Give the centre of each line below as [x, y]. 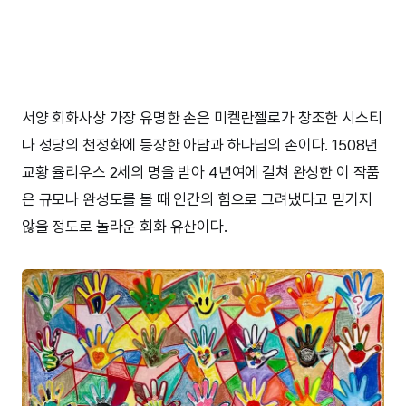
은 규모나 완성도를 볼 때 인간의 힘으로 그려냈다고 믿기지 [197, 200]
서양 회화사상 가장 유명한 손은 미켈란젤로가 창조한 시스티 [202, 118]
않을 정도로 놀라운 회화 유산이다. [125, 227]
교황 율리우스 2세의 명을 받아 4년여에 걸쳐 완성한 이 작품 [201, 173]
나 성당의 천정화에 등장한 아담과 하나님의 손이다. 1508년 [200, 145]
